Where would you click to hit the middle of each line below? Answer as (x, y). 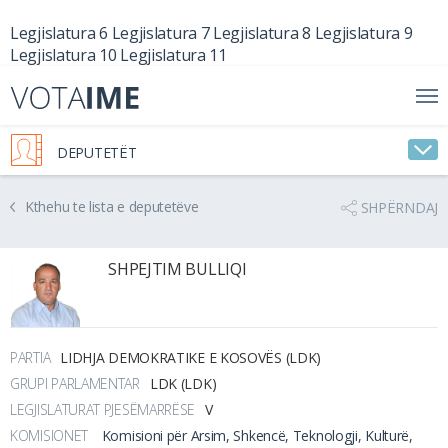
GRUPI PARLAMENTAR (75, 383)
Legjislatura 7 (160, 33)
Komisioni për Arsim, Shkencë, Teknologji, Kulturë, (257, 435)
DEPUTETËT (97, 152)
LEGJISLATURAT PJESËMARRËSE (103, 409)
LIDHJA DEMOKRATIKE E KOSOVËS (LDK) (191, 357)
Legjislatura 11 (173, 55)
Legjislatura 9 (363, 33)
